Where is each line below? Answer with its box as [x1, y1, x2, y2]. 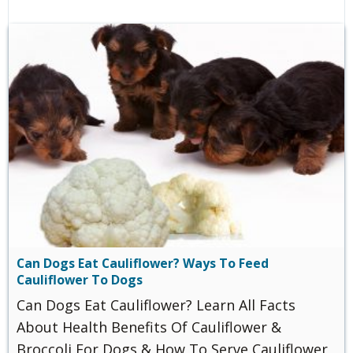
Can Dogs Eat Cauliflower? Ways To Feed [17, 254, 269, 272]
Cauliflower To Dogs [17, 270, 143, 288]
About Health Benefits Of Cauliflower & [17, 318, 281, 337]
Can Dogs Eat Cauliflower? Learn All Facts [17, 295, 295, 315]
